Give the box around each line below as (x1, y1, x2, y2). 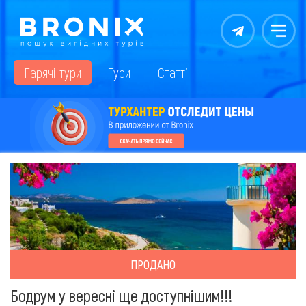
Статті (158, 64, 188, 81)
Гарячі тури (24, 64, 81, 81)
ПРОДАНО (130, 257, 176, 272)
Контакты (237, 30, 264, 39)
